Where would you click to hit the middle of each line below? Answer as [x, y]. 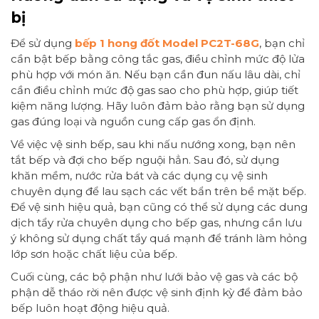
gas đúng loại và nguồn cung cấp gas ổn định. [133, 122]
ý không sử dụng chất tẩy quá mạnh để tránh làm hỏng [159, 239]
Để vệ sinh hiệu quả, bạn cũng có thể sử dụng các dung [159, 207]
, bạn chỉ [282, 43]
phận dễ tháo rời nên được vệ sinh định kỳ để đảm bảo [157, 293]
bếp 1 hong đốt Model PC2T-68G [167, 43]
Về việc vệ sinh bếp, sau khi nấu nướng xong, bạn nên [153, 145]
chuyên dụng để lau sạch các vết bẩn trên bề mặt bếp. [158, 192]
